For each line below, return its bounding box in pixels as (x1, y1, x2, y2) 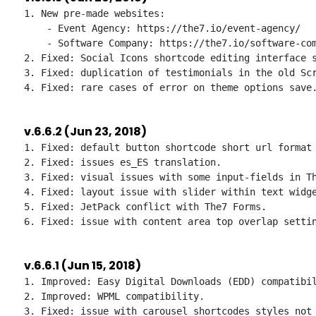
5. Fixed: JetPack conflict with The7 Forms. (24, 201, 267, 212)
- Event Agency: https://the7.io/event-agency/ (24, 23, 300, 34)
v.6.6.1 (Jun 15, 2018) (24, 257, 141, 274)
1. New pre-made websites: (24, 8, 165, 19)
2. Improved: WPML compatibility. (24, 291, 205, 302)
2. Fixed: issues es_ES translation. (24, 157, 221, 168)
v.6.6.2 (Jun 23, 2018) (24, 123, 147, 140)
